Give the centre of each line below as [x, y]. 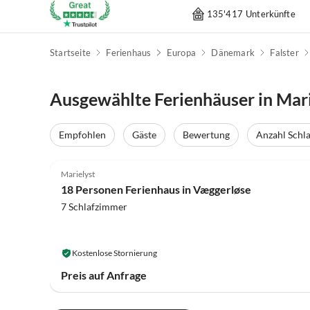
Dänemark [233, 53]
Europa [181, 53]
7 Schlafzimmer [94, 206]
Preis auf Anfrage [104, 275]
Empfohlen [82, 135]
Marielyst [78, 174]
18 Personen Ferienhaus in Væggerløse [156, 189]
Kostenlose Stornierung [115, 253]
